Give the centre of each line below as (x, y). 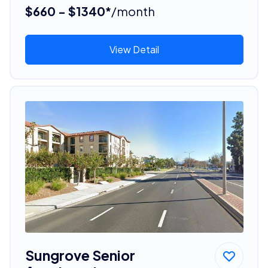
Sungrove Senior (80, 255)
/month (133, 11)
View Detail (134, 49)
